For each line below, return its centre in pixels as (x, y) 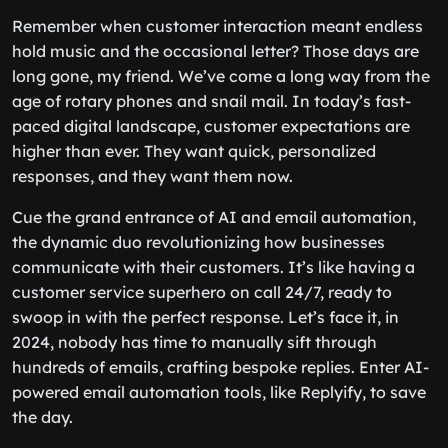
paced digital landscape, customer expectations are (211, 126)
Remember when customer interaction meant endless (217, 26)
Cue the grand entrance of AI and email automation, (214, 217)
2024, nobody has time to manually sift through (194, 342)
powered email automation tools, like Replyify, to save (219, 392)
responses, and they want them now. (152, 176)
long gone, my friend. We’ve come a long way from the (221, 76)
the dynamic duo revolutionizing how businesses (198, 242)
